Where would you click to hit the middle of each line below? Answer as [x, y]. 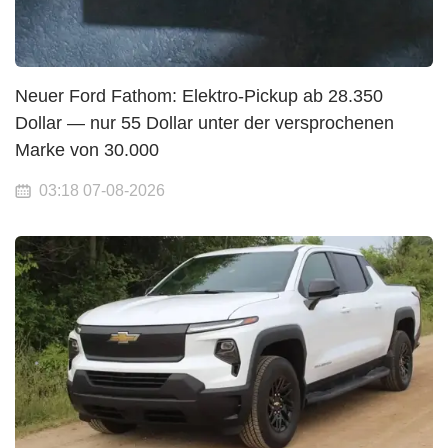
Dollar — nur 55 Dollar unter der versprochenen [204, 122]
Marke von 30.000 [87, 149]
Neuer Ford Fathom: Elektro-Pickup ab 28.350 [199, 95]
